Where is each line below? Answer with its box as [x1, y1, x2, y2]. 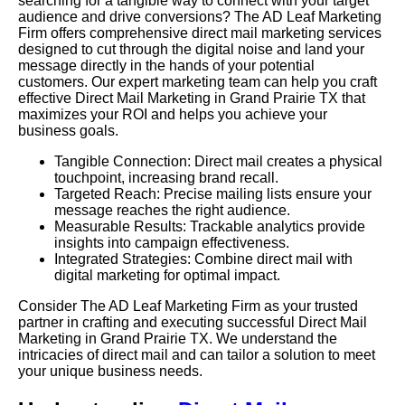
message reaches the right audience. [54, 202, 290, 218]
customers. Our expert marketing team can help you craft [18, 73, 377, 89]
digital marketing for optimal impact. [54, 267, 280, 283]
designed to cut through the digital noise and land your [18, 41, 364, 57]
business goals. [18, 122, 118, 138]
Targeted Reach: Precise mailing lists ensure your [54, 185, 372, 202]
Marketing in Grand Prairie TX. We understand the [18, 330, 337, 346]
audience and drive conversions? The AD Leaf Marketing [18, 8, 381, 24]
